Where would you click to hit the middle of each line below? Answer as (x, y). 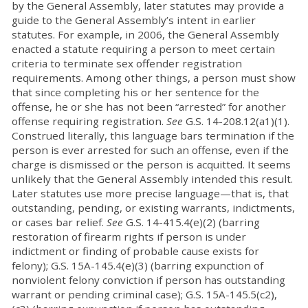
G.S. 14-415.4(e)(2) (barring (193, 222)
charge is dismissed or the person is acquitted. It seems (151, 164)
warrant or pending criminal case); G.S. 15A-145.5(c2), (144, 294)
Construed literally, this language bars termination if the (153, 135)
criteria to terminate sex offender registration (127, 63)
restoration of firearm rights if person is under (129, 236)
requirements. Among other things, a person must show (154, 78)
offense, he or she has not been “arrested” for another (149, 107)
